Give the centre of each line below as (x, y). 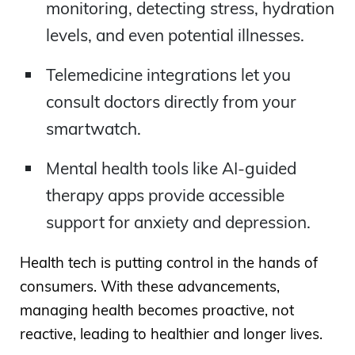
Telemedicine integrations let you (168, 74)
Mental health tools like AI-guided (171, 168)
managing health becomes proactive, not (157, 311)
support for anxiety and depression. (178, 221)
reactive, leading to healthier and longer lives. (171, 334)
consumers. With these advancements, (150, 287)
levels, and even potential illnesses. (175, 34)
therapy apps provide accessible (165, 195)
